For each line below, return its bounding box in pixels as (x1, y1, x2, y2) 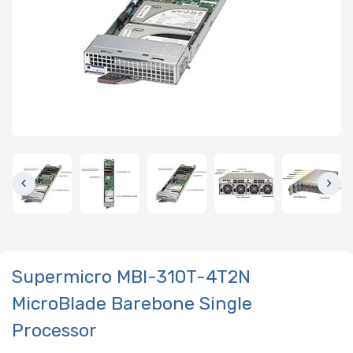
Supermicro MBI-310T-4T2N (12, 266, 251, 288)
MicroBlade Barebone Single (12, 292, 252, 315)
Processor (12, 319, 97, 342)
